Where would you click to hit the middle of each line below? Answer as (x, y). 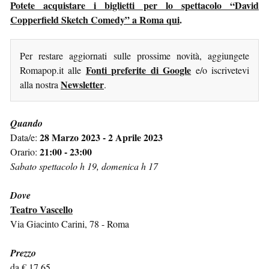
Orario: (25, 151)
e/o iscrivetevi (220, 70)
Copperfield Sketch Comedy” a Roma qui (95, 19)
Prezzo (23, 252)
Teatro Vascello (41, 209)
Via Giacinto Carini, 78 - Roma (70, 223)
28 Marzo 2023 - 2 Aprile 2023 (101, 137)
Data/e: (25, 137)
